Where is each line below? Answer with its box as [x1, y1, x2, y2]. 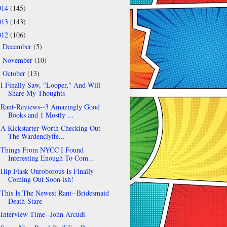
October [2, 68, 27, 79]
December [2, 42, 33, 52]
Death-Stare [8, 196, 42, 206]
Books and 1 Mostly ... [8, 109, 73, 120]
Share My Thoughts [8, 88, 65, 98]
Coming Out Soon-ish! [8, 174, 73, 184]
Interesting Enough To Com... [8, 153, 94, 163]
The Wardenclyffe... [8, 131, 65, 141]
